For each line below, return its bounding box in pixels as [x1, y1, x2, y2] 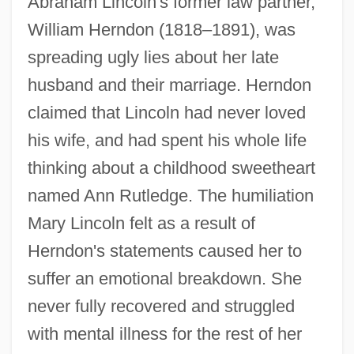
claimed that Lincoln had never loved [27, 102, 306, 122]
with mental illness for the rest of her [27, 323, 302, 344]
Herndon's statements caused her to [27, 240, 302, 261]
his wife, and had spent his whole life [27, 130, 307, 150]
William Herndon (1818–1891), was [27, 19, 296, 40]
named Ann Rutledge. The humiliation [27, 185, 314, 205]
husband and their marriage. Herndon [27, 74, 311, 95]
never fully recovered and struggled [27, 296, 295, 316]
